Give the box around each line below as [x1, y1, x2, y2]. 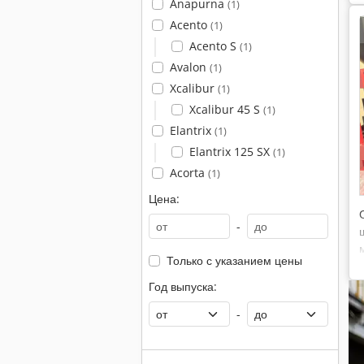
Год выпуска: [149, 279, 217, 294]
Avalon [169, 59, 210, 75]
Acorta [169, 165, 208, 180]
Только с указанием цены [166, 253, 302, 268]
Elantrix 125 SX [188, 144, 273, 159]
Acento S [188, 38, 240, 54]
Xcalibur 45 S [188, 102, 263, 117]
